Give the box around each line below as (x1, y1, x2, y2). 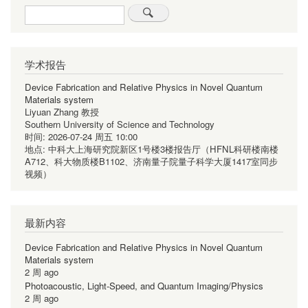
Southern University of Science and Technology (25, 118, 214, 131)
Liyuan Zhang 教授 (25, 105, 99, 119)
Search (25, 3, 54, 17)
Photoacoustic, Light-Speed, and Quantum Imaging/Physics (25, 279, 263, 293)
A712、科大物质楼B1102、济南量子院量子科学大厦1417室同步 (25, 155, 278, 168)
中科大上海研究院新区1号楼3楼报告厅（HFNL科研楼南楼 (48, 142, 278, 156)
